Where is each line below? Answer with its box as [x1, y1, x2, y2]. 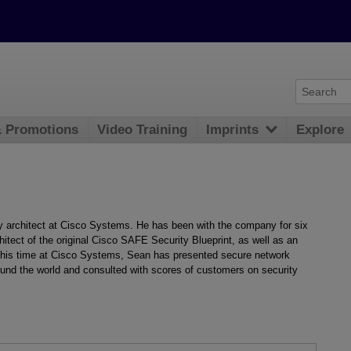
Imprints [206, 122, 259, 138]
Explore [296, 122, 345, 138]
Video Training [97, 122, 188, 138]
